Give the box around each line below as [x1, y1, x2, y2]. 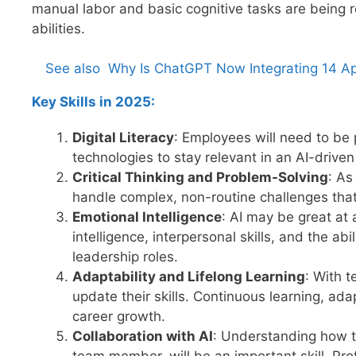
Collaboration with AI [72, 328, 213, 345]
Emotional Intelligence [72, 209, 222, 226]
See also [45, 60, 100, 77]
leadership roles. [72, 249, 178, 265]
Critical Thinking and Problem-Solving [72, 169, 328, 186]
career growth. [72, 308, 165, 325]
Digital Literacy [72, 130, 174, 146]
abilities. [32, 20, 85, 37]
